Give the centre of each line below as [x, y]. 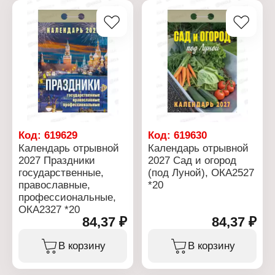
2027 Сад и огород [192, 161]
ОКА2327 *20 [49, 210]
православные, [54, 185]
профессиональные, [67, 197]
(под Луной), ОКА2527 [201, 173]
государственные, [61, 173]
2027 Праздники [56, 161]
